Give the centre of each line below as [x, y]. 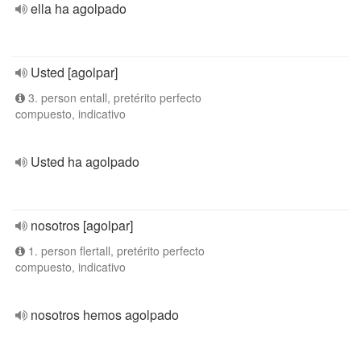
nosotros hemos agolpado [105, 315]
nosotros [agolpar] [82, 225]
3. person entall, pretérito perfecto [113, 98]
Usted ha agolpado [85, 162]
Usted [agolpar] [74, 72]
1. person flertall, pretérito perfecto [115, 251]
